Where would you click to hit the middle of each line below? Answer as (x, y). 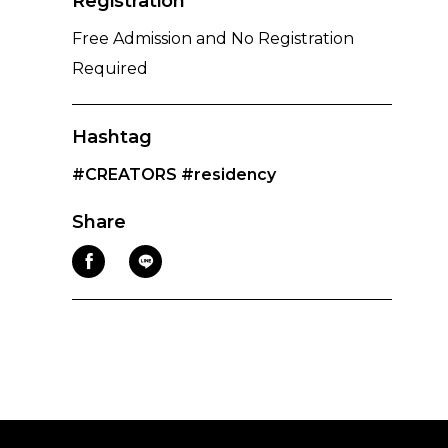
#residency (228, 174)
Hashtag (112, 136)
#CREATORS (124, 174)
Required (110, 68)
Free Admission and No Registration (213, 38)
